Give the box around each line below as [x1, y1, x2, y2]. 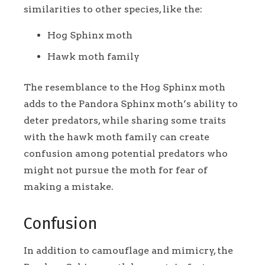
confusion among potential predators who [24, 148, 228, 160]
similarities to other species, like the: [24, 4, 202, 15]
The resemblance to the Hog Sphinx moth [24, 82, 225, 93]
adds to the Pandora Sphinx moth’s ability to [24, 98, 238, 110]
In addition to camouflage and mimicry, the [24, 245, 233, 257]
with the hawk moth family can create [24, 131, 209, 143]
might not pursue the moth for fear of [24, 164, 208, 176]
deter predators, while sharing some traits [24, 115, 226, 127]
